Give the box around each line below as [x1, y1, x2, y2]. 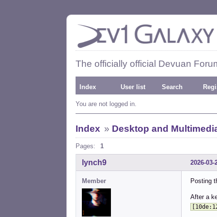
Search [162, 83, 183, 91]
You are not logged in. [76, 100, 137, 108]
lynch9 [82, 158, 107, 167]
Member [82, 177, 106, 185]
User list [121, 83, 145, 91]
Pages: [76, 142, 95, 150]
